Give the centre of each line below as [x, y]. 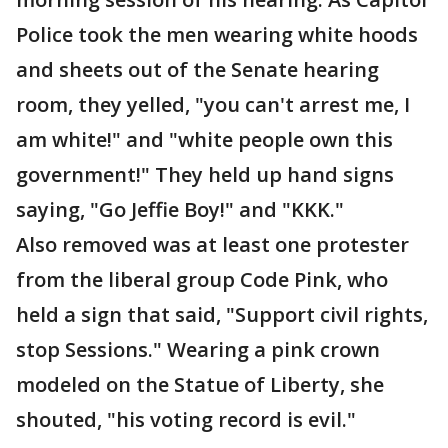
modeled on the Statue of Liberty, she [200, 384]
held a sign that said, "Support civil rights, [222, 314]
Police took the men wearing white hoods [217, 34]
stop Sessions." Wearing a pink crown [198, 349]
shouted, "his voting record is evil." [186, 419]
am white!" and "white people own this [204, 139]
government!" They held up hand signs [205, 174]
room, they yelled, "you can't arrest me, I [213, 104]
